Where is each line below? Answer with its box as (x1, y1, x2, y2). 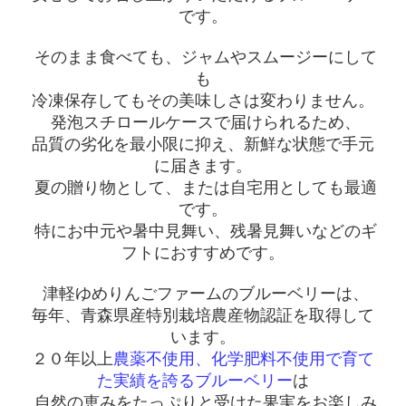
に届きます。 (154, 157, 252, 176)
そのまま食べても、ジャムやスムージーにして (29, 48, 377, 67)
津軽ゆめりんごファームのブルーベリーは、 (37, 285, 369, 304)
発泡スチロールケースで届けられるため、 (45, 113, 361, 132)
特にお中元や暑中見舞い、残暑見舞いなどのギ (29, 222, 377, 241)
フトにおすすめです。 (121, 244, 285, 263)
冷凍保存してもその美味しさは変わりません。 (32, 92, 374, 111)
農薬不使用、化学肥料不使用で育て (113, 350, 374, 369)
